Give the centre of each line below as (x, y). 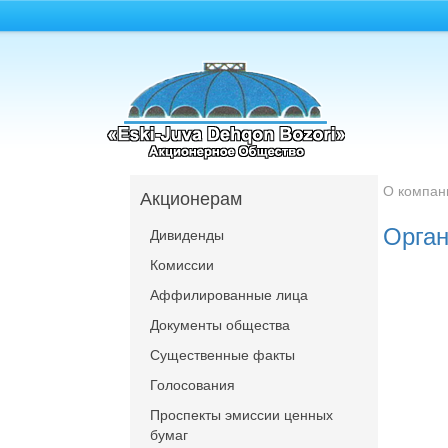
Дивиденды (187, 234)
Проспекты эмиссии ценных (241, 414)
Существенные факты (222, 354)
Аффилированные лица (229, 294)
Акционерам (191, 197)
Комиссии (182, 264)
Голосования (192, 384)
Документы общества (220, 324)
